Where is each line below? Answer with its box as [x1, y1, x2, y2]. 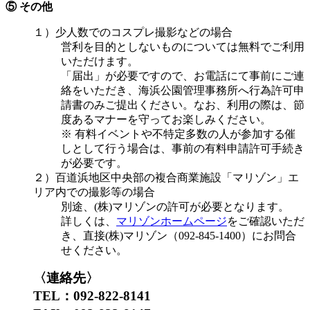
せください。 [61, 244, 127, 257]
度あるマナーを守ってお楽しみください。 [61, 113, 271, 126]
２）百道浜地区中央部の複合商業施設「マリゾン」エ [33, 172, 299, 184]
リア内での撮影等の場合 [33, 186, 155, 199]
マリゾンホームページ [116, 215, 227, 228]
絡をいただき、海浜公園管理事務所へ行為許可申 [61, 84, 304, 97]
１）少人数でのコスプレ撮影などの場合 [33, 26, 232, 39]
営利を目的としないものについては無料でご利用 [61, 41, 304, 53]
